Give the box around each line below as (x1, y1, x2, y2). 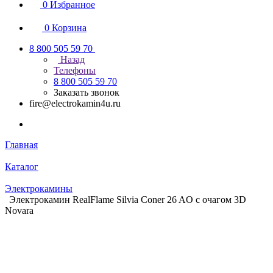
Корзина (52, 23, 87, 33)
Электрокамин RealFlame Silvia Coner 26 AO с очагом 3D (9, 194, 246, 205)
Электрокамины (5, 183, 73, 194)
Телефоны (54, 65, 96, 76)
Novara (5, 205, 34, 216)
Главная (5, 140, 38, 150)
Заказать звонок (54, 87, 119, 97)
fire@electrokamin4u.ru (29, 98, 121, 108)
